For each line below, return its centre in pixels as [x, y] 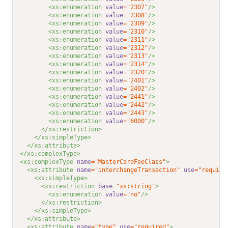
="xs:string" [134, 187]
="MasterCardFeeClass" [129, 162]
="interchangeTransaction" [136, 170]
